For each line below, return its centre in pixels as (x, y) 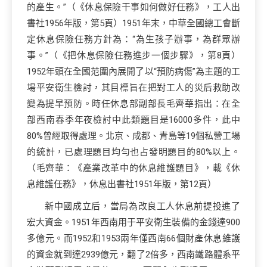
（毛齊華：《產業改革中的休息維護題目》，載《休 (133, 168)
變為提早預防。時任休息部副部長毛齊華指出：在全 (133, 104)
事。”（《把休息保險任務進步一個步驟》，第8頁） (133, 55)
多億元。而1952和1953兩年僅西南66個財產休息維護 (133, 238)
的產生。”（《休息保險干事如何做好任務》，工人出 (133, 7)
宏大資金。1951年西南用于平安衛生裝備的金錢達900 (133, 222)
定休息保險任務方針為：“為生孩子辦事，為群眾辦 (133, 39)
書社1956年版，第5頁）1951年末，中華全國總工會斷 (133, 23)
